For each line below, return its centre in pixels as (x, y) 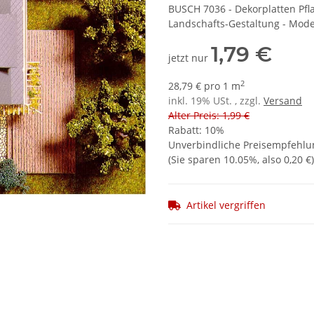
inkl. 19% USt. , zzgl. (216, 101)
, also (271, 160)
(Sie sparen (196, 160)
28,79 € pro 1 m (204, 86)
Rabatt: (186, 130)
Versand (283, 101)
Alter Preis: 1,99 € (209, 116)
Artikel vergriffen (226, 205)
